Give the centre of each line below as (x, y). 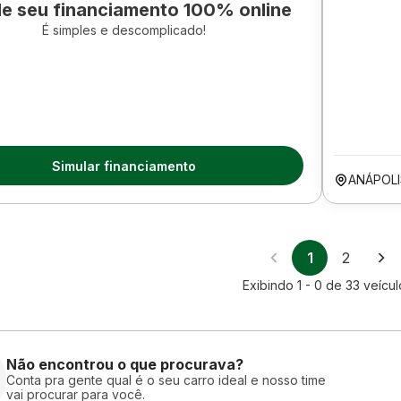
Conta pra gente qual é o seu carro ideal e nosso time (166, 380)
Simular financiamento (124, 166)
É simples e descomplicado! (124, 30)
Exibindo (270, 285)
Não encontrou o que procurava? (125, 364)
